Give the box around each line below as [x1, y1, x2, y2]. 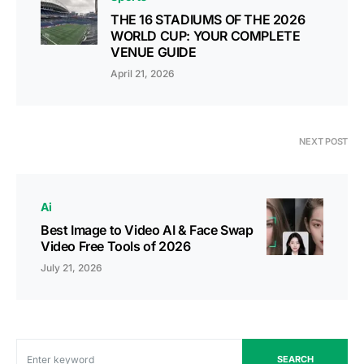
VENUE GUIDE [110, 44, 197, 61]
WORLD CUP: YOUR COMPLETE [110, 28, 301, 45]
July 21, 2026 [41, 262, 102, 275]
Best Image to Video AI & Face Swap [41, 222, 253, 239]
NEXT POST [299, 136, 348, 148]
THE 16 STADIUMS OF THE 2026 [110, 11, 305, 28]
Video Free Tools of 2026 [41, 238, 191, 255]
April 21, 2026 [110, 67, 175, 80]
